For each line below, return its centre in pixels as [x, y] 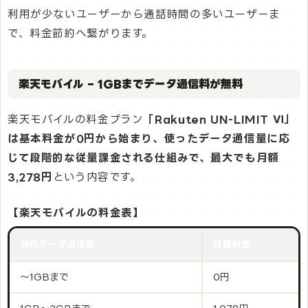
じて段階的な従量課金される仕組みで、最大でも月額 [143, 158]
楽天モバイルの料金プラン [76, 120]
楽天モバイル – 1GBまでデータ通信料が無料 [131, 84]
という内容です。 [97, 177]
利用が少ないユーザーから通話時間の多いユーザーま [144, 14]
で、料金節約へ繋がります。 [81, 34]
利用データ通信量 [58, 244]
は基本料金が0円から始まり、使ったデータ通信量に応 [149, 139]
